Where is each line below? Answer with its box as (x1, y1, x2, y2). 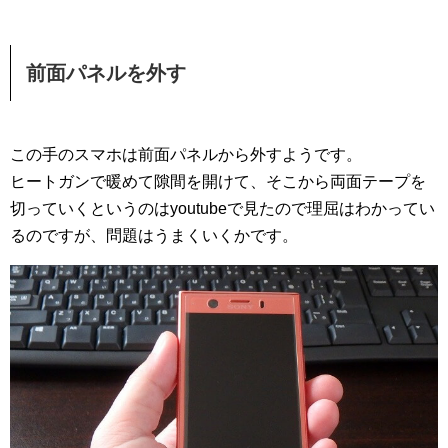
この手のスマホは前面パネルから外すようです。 (10, 145, 362, 163)
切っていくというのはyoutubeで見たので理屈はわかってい (10, 199, 435, 217)
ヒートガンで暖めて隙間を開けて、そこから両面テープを (10, 172, 426, 190)
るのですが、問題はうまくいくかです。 (10, 226, 298, 244)
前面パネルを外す (26, 61, 186, 84)
